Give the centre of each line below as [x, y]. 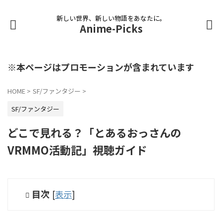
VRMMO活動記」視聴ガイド [77, 150]
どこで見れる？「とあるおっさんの [94, 132]
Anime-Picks [111, 28]
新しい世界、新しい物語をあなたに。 [111, 18]
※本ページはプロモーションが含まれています [101, 67]
